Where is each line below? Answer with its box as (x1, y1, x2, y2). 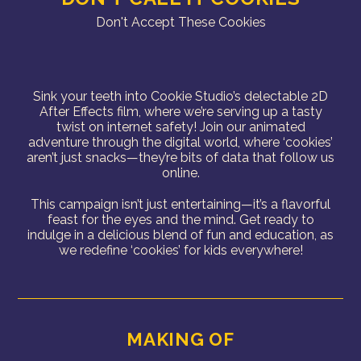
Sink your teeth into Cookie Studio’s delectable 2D (33, 89, 328, 104)
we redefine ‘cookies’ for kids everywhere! (58, 243, 303, 258)
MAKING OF (127, 329, 234, 350)
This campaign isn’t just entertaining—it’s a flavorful (31, 197, 330, 212)
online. (161, 165, 200, 180)
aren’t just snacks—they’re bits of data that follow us (27, 150, 334, 165)
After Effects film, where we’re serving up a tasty (39, 104, 322, 119)
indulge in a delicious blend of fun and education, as (27, 227, 334, 243)
